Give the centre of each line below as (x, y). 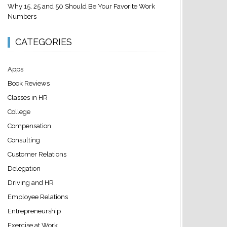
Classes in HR (27, 97)
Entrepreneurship (34, 211)
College (19, 111)
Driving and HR (30, 182)
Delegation (24, 168)
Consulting (24, 140)
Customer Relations (37, 154)
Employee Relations (37, 197)
